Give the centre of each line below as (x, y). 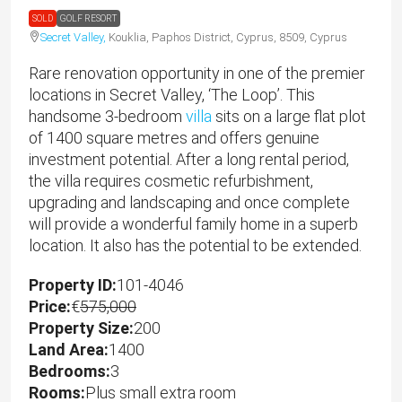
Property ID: (73, 285)
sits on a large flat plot (289, 116)
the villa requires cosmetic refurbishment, (171, 181)
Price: (50, 306)
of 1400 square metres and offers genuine (174, 138)
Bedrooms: (70, 371)
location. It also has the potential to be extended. (195, 245)
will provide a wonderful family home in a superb (193, 224)
